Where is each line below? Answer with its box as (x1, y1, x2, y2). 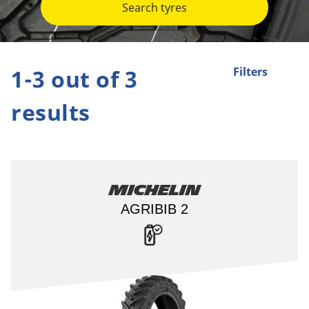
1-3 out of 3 (11, 64, 138, 94)
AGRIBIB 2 (121, 201, 188, 217)
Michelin (109, 182, 200, 199)
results (11, 97, 90, 127)
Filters (233, 64, 268, 80)
